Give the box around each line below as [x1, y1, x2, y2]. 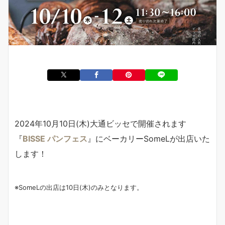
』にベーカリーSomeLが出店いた [87, 133, 210, 144]
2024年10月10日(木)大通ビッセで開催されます [15, 118, 186, 129]
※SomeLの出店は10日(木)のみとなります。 [15, 183, 143, 191]
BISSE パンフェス [23, 133, 87, 144]
